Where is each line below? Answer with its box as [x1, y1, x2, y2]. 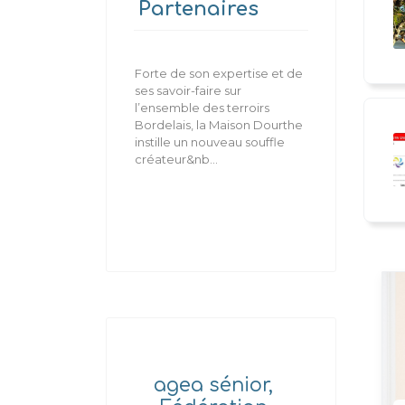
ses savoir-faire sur [135, 83, 241, 98]
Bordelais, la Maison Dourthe [135, 118, 303, 132]
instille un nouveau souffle [135, 135, 285, 149]
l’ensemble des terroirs [135, 100, 269, 115]
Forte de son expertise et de [135, 66, 303, 80]
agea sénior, [154, 374, 273, 396]
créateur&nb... [135, 152, 218, 166]
